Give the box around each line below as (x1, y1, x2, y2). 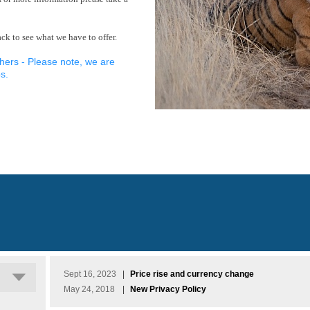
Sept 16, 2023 (64, 269, 116, 279)
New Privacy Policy (130, 284, 206, 294)
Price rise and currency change (130, 269, 254, 279)
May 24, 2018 (64, 284, 115, 294)
